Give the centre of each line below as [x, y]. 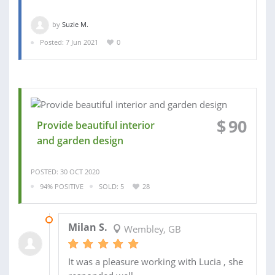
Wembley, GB [151, 229]
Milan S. [87, 227]
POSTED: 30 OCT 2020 [65, 171]
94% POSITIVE [62, 186]
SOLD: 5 [111, 186]
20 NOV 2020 [79, 220]
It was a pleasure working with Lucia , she [155, 262]
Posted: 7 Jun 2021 [69, 42]
